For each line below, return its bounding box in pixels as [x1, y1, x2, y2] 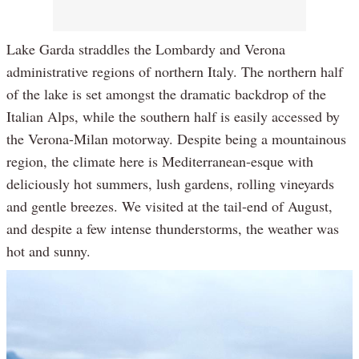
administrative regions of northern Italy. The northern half [6, 62, 343, 82]
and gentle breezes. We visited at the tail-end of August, [6, 196, 333, 216]
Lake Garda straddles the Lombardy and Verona [6, 39, 285, 59]
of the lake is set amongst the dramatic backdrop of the [6, 84, 326, 104]
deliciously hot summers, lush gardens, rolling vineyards [6, 174, 334, 194]
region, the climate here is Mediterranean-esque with [6, 151, 313, 171]
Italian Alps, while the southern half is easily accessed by [6, 107, 340, 127]
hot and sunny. [6, 241, 91, 261]
